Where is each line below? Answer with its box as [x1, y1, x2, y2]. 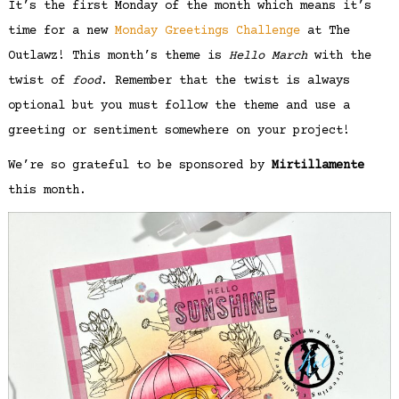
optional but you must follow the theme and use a [7, 99, 350, 114]
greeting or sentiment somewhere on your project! [7, 124, 350, 139]
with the [306, 49, 371, 64]
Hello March [228, 49, 307, 64]
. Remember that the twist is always [100, 74, 350, 89]
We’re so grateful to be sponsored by [7, 158, 272, 173]
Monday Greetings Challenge [114, 24, 300, 39]
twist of [7, 74, 72, 89]
